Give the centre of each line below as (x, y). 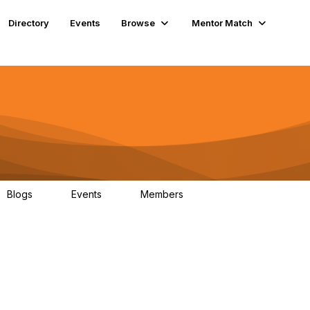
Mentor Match (222, 22)
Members (163, 194)
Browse (138, 22)
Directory (29, 22)
